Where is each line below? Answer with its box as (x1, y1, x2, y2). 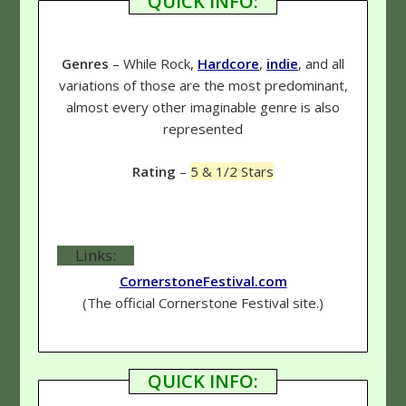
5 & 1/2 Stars (190, 161, 274, 180)
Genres (62, 54, 109, 73)
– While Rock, (109, 54, 198, 73)
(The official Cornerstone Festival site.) (82, 293, 324, 312)
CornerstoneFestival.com (119, 271, 287, 290)
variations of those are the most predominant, (58, 76, 348, 95)
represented (163, 120, 243, 139)
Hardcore (198, 54, 259, 73)
